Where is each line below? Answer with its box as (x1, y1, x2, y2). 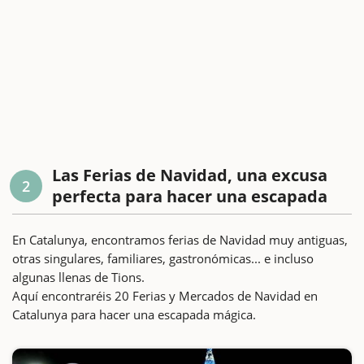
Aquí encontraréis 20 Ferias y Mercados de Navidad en (12, 287, 318, 304)
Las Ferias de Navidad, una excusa (52, 163, 327, 186)
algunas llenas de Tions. (12, 268, 145, 285)
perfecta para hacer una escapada (52, 184, 327, 207)
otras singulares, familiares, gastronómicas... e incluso (12, 249, 314, 266)
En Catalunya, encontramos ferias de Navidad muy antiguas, (12, 231, 348, 248)
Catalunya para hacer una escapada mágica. (12, 305, 256, 323)
